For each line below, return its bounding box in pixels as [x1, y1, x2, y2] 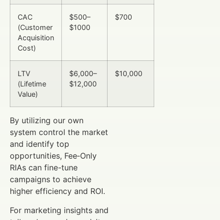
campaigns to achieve [10, 174, 91, 185]
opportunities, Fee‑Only [10, 151, 97, 161]
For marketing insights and [10, 205, 109, 215]
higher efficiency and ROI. [10, 186, 105, 196]
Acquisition [18, 33, 54, 42]
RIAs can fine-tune [10, 163, 78, 173]
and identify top [10, 139, 69, 149]
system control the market [10, 127, 108, 137]
